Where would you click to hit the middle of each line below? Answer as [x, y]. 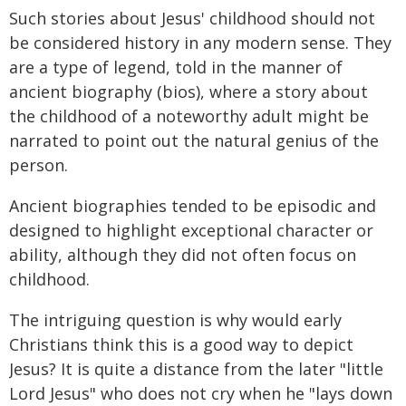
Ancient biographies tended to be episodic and [193, 205]
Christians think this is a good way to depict [181, 344]
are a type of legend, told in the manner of [176, 67]
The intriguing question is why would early [175, 319]
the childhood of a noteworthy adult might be [189, 116]
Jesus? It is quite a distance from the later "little [196, 368]
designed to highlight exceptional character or [191, 230]
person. [39, 164]
